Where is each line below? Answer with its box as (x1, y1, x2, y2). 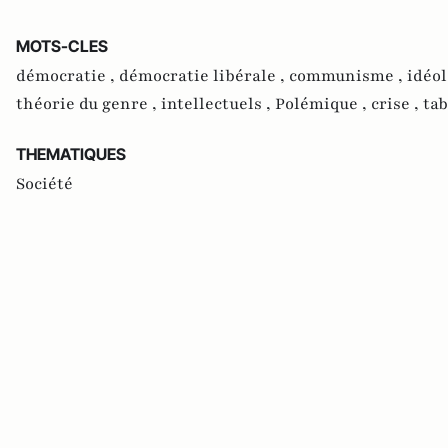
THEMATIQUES (16, 143, 126, 164)
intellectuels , (161, 92, 275, 115)
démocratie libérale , (119, 64, 289, 87)
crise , (371, 92, 423, 115)
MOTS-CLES (16, 35, 108, 56)
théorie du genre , (16, 92, 161, 115)
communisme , (289, 64, 407, 87)
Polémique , (275, 92, 371, 115)
